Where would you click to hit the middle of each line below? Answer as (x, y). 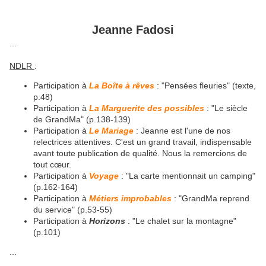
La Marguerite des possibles (147, 108)
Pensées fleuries (196, 86)
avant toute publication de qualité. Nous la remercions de (140, 153)
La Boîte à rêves (122, 86)
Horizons (108, 221)
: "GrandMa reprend (210, 199)
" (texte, (241, 86)
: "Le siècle (226, 108)
